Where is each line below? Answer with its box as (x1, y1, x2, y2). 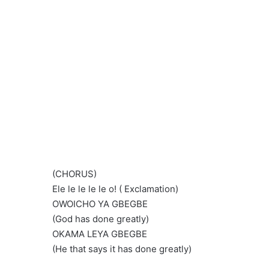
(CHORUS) (52, 168, 97, 180)
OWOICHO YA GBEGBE (52, 198, 148, 210)
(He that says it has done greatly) (52, 243, 192, 255)
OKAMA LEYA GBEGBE (52, 228, 147, 240)
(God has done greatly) (52, 213, 149, 225)
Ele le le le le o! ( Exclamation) (52, 183, 178, 195)
